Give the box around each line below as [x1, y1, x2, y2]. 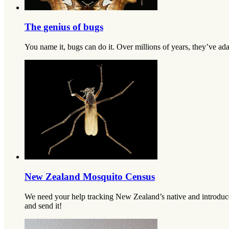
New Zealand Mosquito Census [25, 171, 155, 182]
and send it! [25, 201, 62, 210]
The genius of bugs [25, 21, 103, 33]
